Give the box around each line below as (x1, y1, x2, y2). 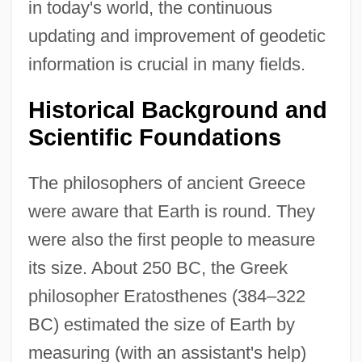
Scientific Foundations (27, 124, 281, 151)
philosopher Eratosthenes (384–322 (27, 286, 305, 307)
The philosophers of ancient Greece (27, 173, 305, 194)
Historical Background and (27, 97, 327, 124)
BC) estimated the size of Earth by (27, 314, 295, 335)
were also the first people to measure (27, 229, 315, 250)
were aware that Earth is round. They (27, 201, 315, 222)
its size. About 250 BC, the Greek (27, 258, 288, 279)
